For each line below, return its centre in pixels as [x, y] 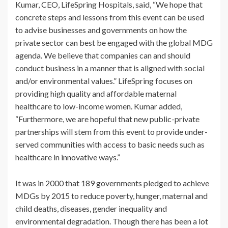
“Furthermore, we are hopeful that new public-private [107, 119]
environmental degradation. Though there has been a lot [112, 221]
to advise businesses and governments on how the [101, 30]
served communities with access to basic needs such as [110, 145]
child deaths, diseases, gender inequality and [91, 209]
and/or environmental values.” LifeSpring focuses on [104, 81]
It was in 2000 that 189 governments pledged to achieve [112, 183]
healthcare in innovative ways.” [68, 157]
